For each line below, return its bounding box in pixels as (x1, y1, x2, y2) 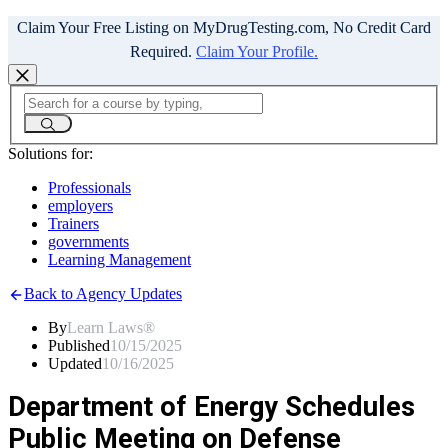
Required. (130, 43, 196, 60)
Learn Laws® (67, 319, 155, 337)
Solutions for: (8, 144, 93, 162)
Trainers (48, 214, 99, 232)
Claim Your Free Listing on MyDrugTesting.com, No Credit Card (17, 19, 431, 36)
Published (48, 337, 110, 355)
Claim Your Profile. (196, 43, 318, 60)
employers (48, 196, 113, 214)
